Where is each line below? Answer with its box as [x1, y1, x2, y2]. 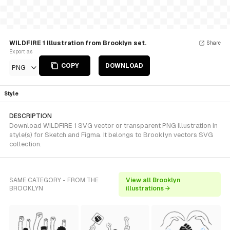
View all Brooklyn [125, 177, 180, 184]
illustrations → [125, 185, 170, 192]
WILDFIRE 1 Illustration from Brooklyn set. [9, 40, 146, 47]
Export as [9, 49, 32, 54]
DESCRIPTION [9, 112, 52, 120]
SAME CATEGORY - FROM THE [9, 177, 99, 184]
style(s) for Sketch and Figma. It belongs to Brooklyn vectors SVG [9, 131, 213, 139]
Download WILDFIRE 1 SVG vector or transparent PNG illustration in [9, 122, 218, 129]
